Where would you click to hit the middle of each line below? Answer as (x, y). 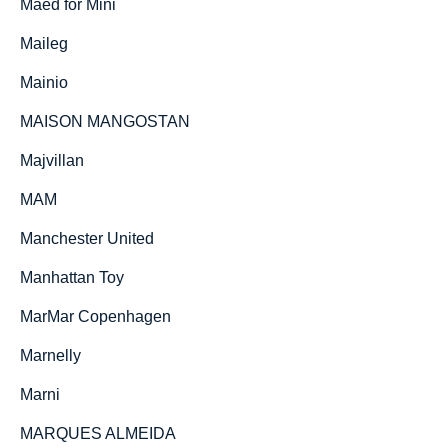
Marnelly (50, 355)
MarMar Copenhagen (95, 316)
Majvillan (52, 160)
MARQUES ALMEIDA (98, 433)
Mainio (44, 82)
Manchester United (87, 238)
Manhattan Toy (72, 277)
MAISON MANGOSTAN (105, 121)
